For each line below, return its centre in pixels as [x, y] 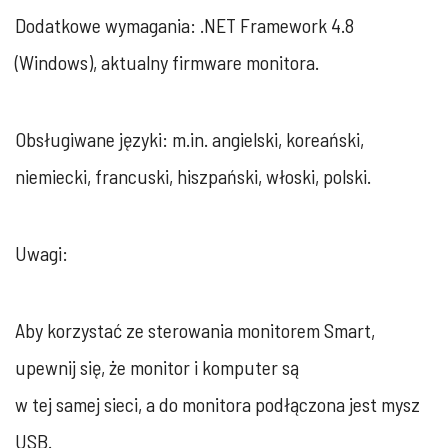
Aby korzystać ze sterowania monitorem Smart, [195, 329]
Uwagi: [41, 252]
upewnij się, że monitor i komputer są [157, 366]
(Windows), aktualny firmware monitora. [167, 61]
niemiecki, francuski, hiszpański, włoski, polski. [193, 175]
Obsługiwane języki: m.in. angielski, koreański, [189, 138]
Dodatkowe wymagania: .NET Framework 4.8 [184, 24]
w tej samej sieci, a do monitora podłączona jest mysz [217, 403]
